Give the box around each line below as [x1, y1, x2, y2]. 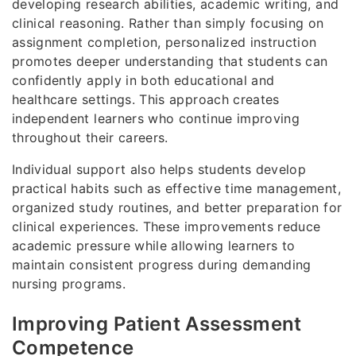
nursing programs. [12, 276, 126, 292]
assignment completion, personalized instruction [12, 34, 317, 51]
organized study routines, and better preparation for [12, 199, 342, 216]
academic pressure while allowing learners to [12, 238, 296, 254]
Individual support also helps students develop [12, 161, 307, 178]
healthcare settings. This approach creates [12, 91, 280, 108]
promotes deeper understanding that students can [12, 53, 328, 70]
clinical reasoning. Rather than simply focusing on [12, 15, 324, 32]
